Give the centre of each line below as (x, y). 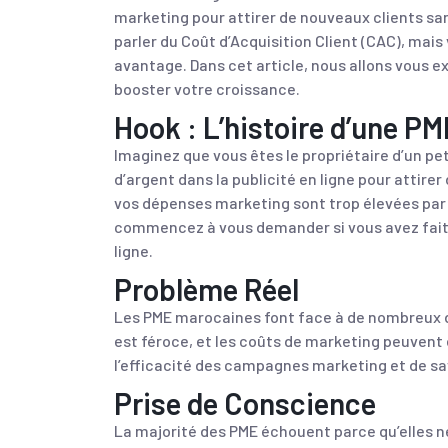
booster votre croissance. (207, 88)
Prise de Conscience (245, 403)
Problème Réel (206, 289)
